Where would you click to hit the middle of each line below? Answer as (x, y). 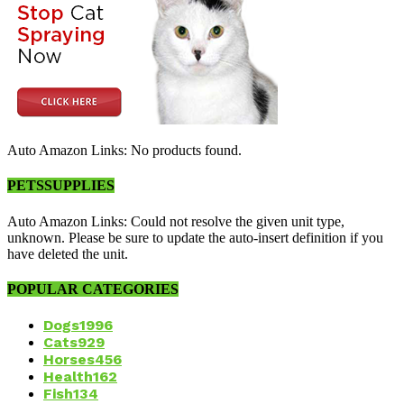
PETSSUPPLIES (61, 186)
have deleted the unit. (68, 253)
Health (68, 377)
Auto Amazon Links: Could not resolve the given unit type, (176, 221)
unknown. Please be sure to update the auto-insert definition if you (195, 237)
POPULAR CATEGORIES (93, 289)
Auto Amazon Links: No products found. (124, 150)
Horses (69, 360)
